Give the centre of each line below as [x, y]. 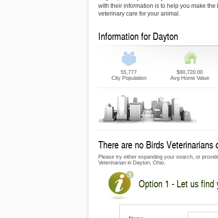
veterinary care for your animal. [139, 14]
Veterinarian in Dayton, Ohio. [132, 163]
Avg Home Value [190, 78]
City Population [129, 78]
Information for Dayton [138, 36]
